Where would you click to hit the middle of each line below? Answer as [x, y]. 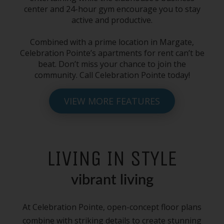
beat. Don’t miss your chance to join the [112, 64]
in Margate [171, 42]
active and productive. [112, 20]
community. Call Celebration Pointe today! [112, 75]
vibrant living [112, 180]
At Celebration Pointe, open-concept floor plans [112, 207]
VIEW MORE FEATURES [112, 101]
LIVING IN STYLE [112, 158]
